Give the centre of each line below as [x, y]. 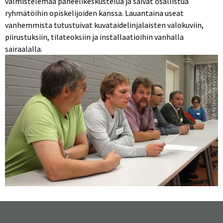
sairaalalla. [24, 49]
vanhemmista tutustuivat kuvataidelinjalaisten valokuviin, [104, 25]
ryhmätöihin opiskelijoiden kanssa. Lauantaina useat [94, 13]
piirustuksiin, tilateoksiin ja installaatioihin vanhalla [94, 37]
